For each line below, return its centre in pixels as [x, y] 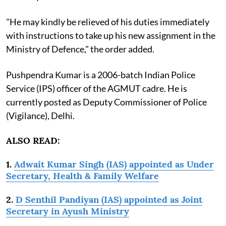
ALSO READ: [34, 140]
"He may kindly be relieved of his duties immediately [108, 21]
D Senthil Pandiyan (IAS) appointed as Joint [109, 199]
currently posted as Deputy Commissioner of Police [106, 102]
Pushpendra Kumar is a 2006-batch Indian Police [101, 74]
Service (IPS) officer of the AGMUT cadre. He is [97, 88]
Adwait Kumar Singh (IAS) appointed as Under [114, 164]
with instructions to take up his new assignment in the [111, 35]
